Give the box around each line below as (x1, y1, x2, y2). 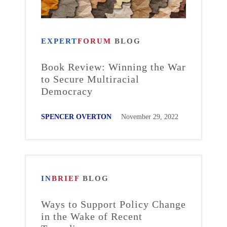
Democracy (41, 86, 93, 97)
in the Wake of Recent (41, 211, 142, 222)
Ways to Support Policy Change (41, 199, 186, 210)
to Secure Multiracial (41, 73, 139, 85)
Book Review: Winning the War (41, 61, 186, 72)
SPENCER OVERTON (41, 113, 111, 121)
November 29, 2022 (121, 113, 178, 121)
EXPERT (41, 37, 78, 45)
